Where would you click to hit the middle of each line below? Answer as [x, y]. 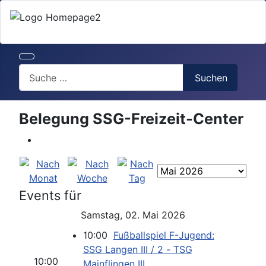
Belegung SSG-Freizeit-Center [131, 119]
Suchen [211, 77]
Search [34, 71]
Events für [50, 196]
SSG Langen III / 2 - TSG [137, 250]
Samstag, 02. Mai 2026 [133, 215]
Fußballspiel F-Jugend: [164, 235]
